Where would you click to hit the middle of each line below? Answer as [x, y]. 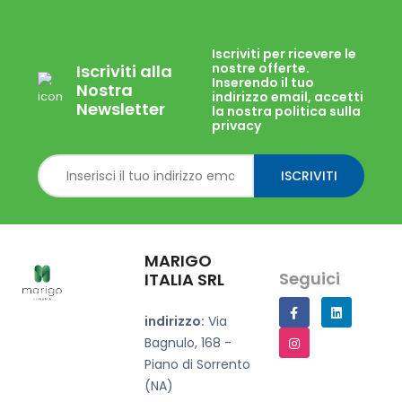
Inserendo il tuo [263, 83]
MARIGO [179, 261]
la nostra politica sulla [286, 111]
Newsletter [121, 109]
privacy [236, 126]
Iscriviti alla [124, 71]
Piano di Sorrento [198, 364]
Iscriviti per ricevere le [284, 54]
